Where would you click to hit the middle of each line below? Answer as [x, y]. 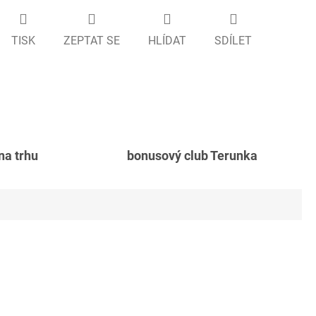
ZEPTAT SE [92, 41]
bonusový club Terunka [192, 156]
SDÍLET [233, 41]
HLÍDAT [167, 41]
